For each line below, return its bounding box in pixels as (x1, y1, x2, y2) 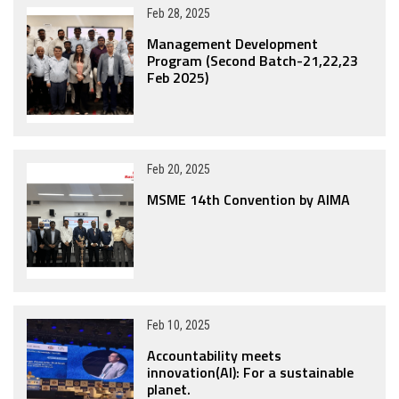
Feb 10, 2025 (147, 318, 210, 332)
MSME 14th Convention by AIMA (147, 189, 350, 210)
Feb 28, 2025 (147, 6, 210, 20)
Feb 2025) (147, 67, 208, 88)
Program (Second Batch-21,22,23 (147, 50, 358, 71)
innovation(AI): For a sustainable (147, 362, 354, 383)
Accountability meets (147, 345, 281, 366)
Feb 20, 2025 (147, 162, 210, 176)
